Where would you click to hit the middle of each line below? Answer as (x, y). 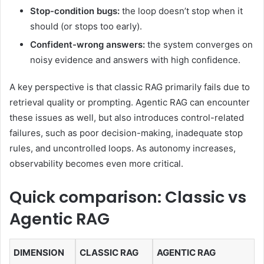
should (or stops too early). (86, 26)
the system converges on (199, 44)
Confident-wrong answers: (88, 44)
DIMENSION (39, 252)
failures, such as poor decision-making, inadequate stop (126, 133)
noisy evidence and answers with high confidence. (135, 60)
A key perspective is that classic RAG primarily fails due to (130, 87)
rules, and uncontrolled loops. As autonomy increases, (123, 148)
